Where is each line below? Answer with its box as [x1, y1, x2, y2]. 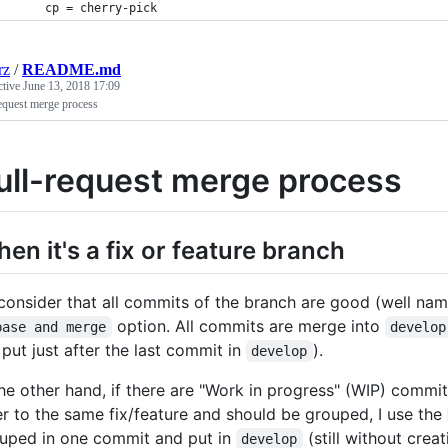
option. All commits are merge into [111, 315, 385, 336]
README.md [22, 61, 121, 78]
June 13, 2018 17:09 [23, 79, 120, 93]
